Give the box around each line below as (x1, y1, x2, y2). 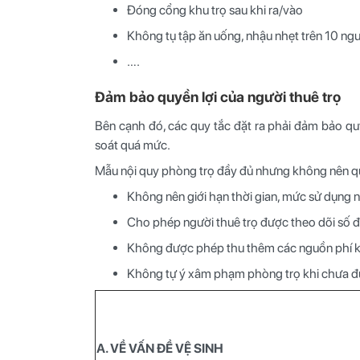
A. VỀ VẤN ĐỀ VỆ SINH (96, 340, 223, 356)
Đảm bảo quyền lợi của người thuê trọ (95, 88, 341, 105)
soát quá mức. (95, 137, 173, 153)
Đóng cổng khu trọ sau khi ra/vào (127, 2, 303, 18)
